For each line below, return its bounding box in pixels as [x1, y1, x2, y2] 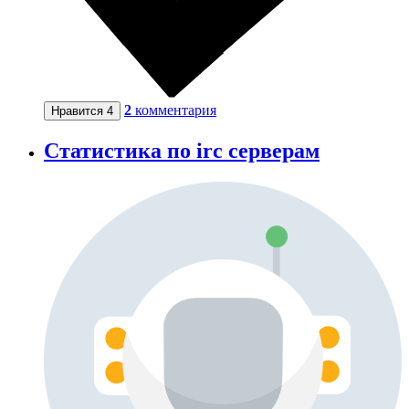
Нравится [51, 104, 107, 119]
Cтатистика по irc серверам [44, 139, 320, 163]
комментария [135, 102, 216, 119]
